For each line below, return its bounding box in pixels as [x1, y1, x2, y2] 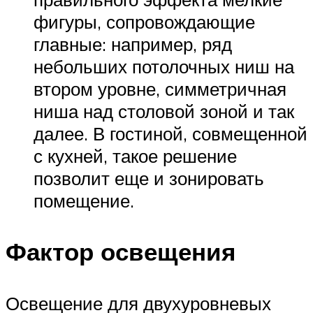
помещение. [34, 189, 134, 212]
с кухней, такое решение [34, 145, 237, 168]
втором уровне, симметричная [34, 78, 286, 101]
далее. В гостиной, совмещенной [34, 122, 307, 145]
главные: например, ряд [34, 33, 232, 56]
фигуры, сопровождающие [34, 10, 255, 34]
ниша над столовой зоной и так [34, 100, 294, 123]
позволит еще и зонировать [34, 167, 264, 190]
